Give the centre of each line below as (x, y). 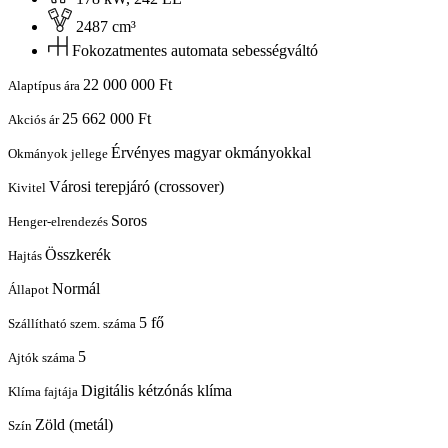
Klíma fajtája (44, 392)
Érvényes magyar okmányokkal (211, 153)
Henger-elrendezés (59, 222)
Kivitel (28, 188)
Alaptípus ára (45, 86)
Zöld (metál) (74, 425)
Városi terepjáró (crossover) (136, 187)
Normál (76, 289)
